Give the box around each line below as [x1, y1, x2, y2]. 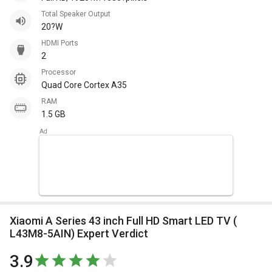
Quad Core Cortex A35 [41, 80, 127, 90]
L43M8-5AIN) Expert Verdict [10, 227, 148, 240]
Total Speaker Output [45, 10, 110, 18]
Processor [46, 68, 76, 76]
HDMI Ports [46, 39, 78, 47]
